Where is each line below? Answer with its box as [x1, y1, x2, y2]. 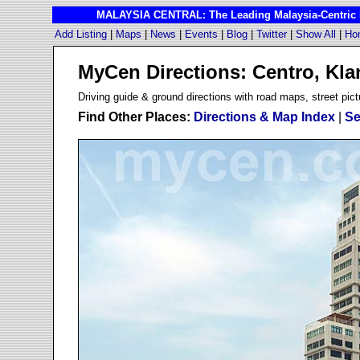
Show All [296, 28, 336, 40]
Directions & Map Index [194, 110, 335, 124]
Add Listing [55, 28, 107, 40]
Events [185, 28, 218, 40]
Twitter [256, 28, 287, 40]
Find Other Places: [78, 110, 190, 124]
